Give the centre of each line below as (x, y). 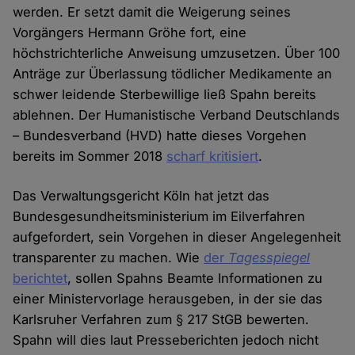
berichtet (40, 279)
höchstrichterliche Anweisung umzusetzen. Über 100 (177, 53)
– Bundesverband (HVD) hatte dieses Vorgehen (160, 136)
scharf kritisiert (213, 157)
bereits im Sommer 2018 (90, 157)
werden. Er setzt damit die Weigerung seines (152, 12)
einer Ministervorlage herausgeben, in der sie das (168, 299)
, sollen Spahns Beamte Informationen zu (195, 279)
